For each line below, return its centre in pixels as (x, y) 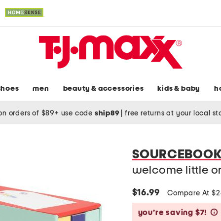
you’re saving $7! (173, 213)
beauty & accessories (103, 89)
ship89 (108, 113)
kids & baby (179, 89)
